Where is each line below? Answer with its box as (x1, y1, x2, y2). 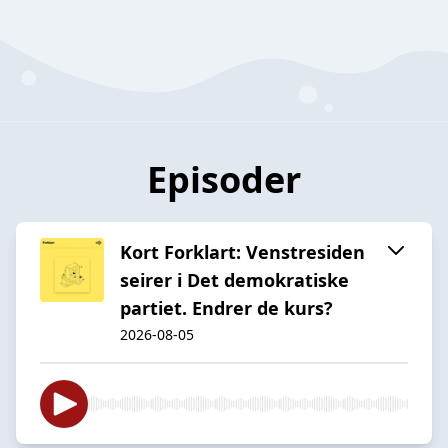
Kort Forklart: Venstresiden (120, 239, 365, 264)
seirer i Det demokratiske (120, 267, 349, 292)
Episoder (147, 154, 301, 204)
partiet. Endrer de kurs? (120, 295, 333, 320)
